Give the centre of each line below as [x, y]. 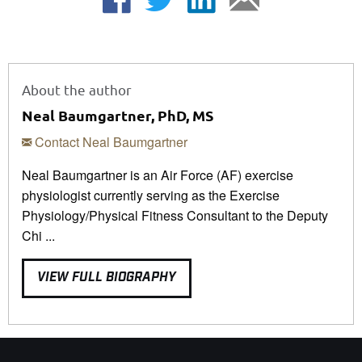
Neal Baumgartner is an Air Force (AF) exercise [158, 175]
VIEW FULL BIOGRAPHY [107, 278]
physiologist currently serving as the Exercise [151, 195]
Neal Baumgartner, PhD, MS [118, 115]
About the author [77, 89]
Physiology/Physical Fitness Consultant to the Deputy [175, 215]
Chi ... [38, 235]
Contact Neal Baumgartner [109, 141]
